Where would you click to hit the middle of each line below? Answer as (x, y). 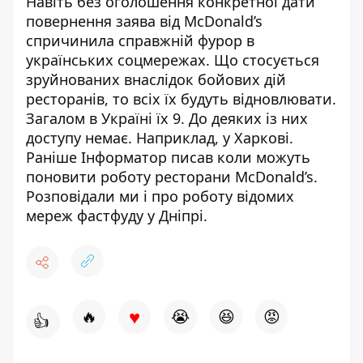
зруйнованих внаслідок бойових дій (156, 79)
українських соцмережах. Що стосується (173, 60)
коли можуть (264, 157)
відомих (265, 196)
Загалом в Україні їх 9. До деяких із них (167, 118)
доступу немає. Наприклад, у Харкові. (162, 137)
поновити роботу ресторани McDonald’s (170, 176)
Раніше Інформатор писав (122, 157)
